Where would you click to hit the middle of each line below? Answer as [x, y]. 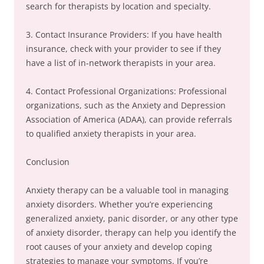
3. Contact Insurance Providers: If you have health [124, 34]
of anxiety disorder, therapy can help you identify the [131, 232]
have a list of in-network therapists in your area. [121, 63]
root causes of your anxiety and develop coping [119, 247]
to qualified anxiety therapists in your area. [111, 133]
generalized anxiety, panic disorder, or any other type [132, 218]
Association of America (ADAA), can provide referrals [129, 119]
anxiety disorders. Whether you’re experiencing [119, 204]
